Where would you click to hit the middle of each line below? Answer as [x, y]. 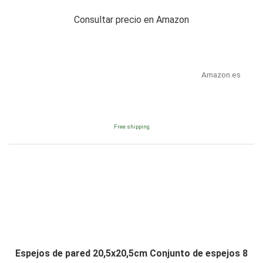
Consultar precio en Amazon [131, 19]
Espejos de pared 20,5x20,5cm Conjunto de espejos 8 [131, 253]
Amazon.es [221, 74]
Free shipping [131, 126]
